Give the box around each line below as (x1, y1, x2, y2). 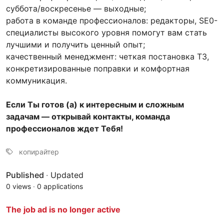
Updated (50, 169, 83, 180)
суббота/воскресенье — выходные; (6, 3, 146, 13)
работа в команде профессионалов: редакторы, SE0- (6, 15, 217, 25)
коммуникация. (6, 75, 67, 85)
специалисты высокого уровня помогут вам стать (6, 27, 207, 37)
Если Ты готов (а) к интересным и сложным (6, 99, 184, 109)
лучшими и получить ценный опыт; (6, 39, 145, 49)
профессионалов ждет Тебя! (6, 123, 123, 133)
